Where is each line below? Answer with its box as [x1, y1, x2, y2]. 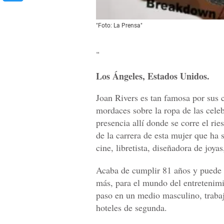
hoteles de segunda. [96, 201, 167, 213]
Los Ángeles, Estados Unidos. [96, 69, 209, 82]
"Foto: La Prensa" [96, 21, 142, 29]
